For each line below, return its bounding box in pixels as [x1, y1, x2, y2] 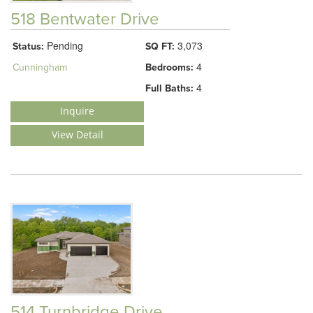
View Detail [51, 128, 103, 141]
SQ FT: [145, 41, 175, 52]
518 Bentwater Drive [10, 9, 159, 29]
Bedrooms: [145, 61, 194, 73]
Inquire [60, 104, 94, 117]
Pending [44, 38, 83, 52]
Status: [13, 41, 44, 52]
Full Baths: [145, 82, 194, 94]
